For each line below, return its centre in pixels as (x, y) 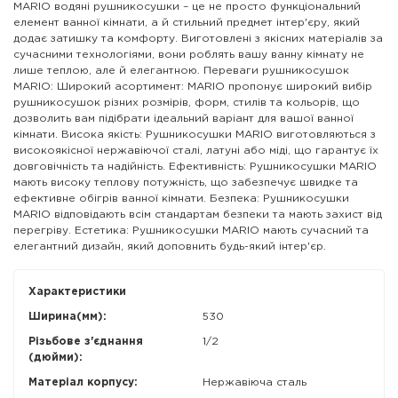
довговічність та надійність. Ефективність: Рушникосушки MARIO (195, 166)
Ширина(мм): (68, 316)
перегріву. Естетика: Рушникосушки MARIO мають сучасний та (191, 230)
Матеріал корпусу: (83, 382)
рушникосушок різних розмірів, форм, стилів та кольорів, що (187, 102)
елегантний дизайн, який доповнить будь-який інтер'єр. (170, 246)
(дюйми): (56, 357)
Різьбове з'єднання (86, 341)
